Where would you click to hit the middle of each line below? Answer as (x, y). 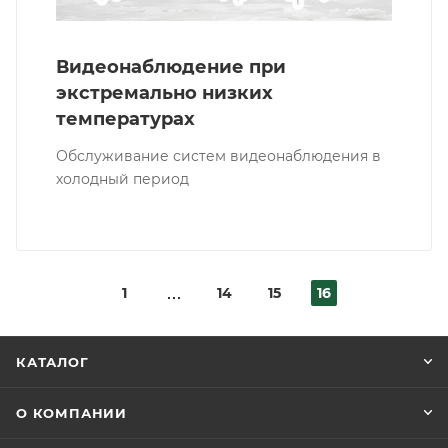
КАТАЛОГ (52, 361)
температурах (125, 118)
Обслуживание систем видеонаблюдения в (218, 155)
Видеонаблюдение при (171, 66)
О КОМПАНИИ (71, 412)
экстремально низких (164, 92)
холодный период (122, 178)
